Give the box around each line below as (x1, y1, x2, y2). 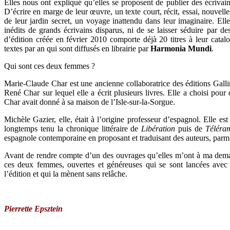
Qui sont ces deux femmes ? (4, 61, 95, 70)
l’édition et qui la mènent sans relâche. (4, 169, 127, 178)
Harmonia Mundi (150, 44, 212, 53)
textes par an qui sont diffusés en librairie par (4, 44, 150, 53)
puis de (175, 124, 206, 133)
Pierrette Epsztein (4, 204, 63, 213)
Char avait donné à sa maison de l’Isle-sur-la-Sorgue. (4, 97, 175, 106)
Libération (141, 124, 176, 133)
